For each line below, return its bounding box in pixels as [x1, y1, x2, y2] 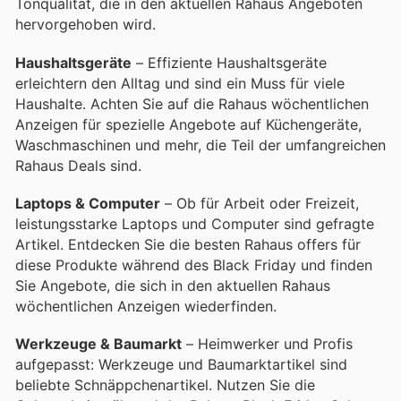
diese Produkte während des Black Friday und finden [15, 255, 372, 274]
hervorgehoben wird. [15, 15, 156, 34]
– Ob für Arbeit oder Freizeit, [160, 193, 359, 212]
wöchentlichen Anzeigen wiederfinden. [15, 296, 277, 315]
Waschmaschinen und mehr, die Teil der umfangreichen [15, 135, 386, 154]
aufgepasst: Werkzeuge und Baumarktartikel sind [15, 355, 347, 373]
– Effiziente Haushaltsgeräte [132, 53, 327, 72]
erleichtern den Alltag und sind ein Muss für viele [15, 73, 345, 92]
